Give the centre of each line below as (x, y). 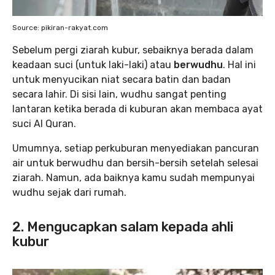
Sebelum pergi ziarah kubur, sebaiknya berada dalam (133, 50)
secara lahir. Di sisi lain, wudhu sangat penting (119, 95)
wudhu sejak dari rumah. (69, 193)
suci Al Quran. (44, 124)
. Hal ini (239, 65)
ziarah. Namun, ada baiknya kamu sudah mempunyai (134, 178)
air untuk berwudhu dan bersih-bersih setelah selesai (135, 163)
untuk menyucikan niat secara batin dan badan (122, 80)
